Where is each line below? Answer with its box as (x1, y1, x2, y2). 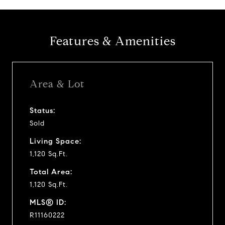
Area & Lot (30, 77, 84, 90)
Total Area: (30, 167, 72, 176)
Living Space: (30, 136, 81, 146)
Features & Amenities (49, 34, 176, 49)
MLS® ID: (30, 197, 66, 207)
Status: (30, 105, 55, 115)
